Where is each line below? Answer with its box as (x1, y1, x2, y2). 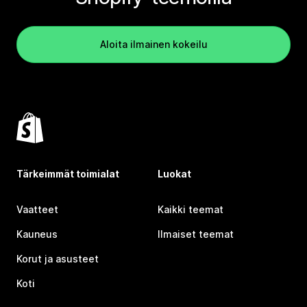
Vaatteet (16, 204, 58, 215)
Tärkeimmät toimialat (16, 168, 119, 180)
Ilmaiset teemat (158, 228, 234, 240)
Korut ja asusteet (16, 253, 99, 265)
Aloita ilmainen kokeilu (99, 38, 208, 50)
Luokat (158, 168, 191, 180)
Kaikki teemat (158, 204, 223, 215)
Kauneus (16, 228, 58, 240)
